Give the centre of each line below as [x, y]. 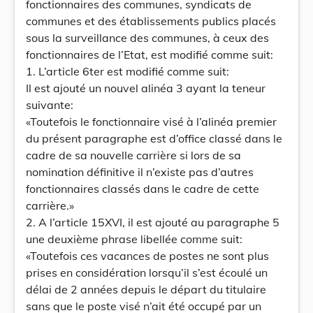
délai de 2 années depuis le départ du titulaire [146, 289]
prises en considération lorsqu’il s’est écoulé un [147, 272]
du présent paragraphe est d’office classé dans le [154, 138]
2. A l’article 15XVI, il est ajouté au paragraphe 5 [153, 222]
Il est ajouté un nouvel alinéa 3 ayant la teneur [146, 88]
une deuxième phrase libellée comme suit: [134, 239]
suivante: [50, 105]
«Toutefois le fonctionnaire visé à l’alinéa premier [151, 122]
